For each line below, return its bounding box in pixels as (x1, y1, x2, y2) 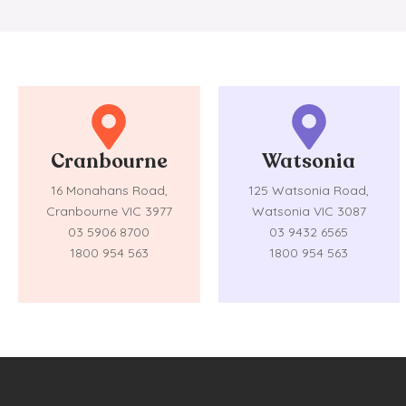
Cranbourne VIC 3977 (45, 202, 172, 219)
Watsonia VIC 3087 (251, 202, 366, 219)
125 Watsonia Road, (248, 181, 370, 198)
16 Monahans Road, (50, 181, 168, 198)
